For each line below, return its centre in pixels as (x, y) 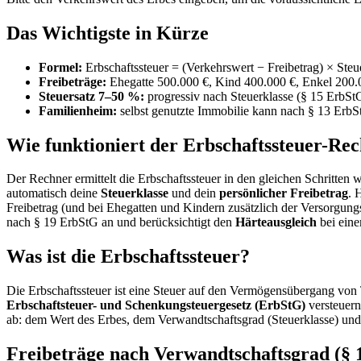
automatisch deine (54, 193)
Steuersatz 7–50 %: (91, 96)
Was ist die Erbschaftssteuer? (128, 257)
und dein (194, 193)
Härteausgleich (276, 222)
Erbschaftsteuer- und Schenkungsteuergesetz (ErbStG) (156, 305)
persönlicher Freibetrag (284, 193)
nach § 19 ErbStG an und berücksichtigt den (119, 222)
